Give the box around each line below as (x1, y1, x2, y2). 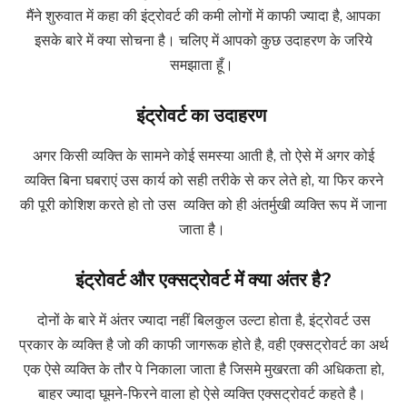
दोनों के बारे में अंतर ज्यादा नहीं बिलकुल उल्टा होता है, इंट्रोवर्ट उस (36, 311, 371, 329)
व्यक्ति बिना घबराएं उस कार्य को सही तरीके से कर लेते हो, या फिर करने (24, 171, 383, 189)
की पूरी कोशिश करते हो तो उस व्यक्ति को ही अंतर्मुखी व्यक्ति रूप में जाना (20, 195, 387, 213)
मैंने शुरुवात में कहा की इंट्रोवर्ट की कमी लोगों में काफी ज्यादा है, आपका (26, 6, 381, 25)
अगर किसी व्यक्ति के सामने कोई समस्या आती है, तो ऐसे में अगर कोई (33, 146, 374, 164)
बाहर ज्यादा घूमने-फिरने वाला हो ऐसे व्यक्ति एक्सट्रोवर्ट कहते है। (37, 384, 370, 402)
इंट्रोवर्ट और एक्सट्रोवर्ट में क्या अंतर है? (75, 269, 332, 292)
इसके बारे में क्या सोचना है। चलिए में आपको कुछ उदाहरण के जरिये (35, 31, 372, 49)
